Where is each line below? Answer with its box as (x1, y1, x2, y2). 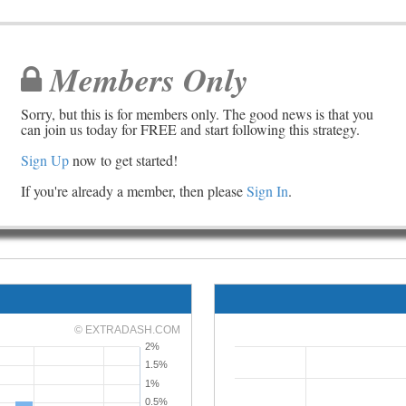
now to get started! (69, 150, 179, 169)
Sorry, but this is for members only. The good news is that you (21, 104, 374, 123)
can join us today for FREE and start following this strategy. (21, 120, 361, 139)
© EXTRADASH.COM (74, 324, 180, 336)
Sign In (246, 181, 289, 200)
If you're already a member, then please (21, 181, 247, 200)
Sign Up (21, 150, 70, 169)
